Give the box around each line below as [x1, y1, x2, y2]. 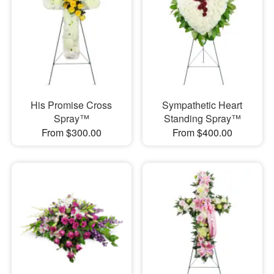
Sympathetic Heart [162, 98, 243, 113]
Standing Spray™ [163, 111, 241, 126]
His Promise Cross [31, 98, 113, 113]
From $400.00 [172, 125, 232, 140]
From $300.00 [41, 125, 102, 140]
